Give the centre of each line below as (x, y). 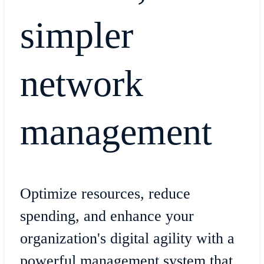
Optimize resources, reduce (105, 193)
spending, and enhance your (107, 216)
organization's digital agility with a (127, 238)
